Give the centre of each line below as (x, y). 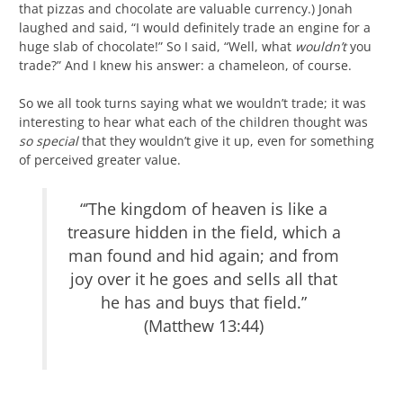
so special (50, 140)
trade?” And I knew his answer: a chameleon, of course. (185, 65)
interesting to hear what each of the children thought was (193, 121)
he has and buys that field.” (204, 302)
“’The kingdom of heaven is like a (204, 208)
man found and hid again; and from (204, 255)
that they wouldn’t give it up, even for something (228, 140)
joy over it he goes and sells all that (204, 278)
